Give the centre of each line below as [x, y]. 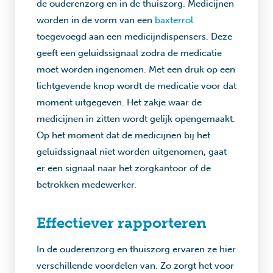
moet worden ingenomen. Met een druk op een [136, 69]
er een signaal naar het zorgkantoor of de [124, 168]
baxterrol [174, 20]
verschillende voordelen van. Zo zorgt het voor [135, 266]
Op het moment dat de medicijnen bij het [123, 135]
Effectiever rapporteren [122, 223]
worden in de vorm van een [96, 20]
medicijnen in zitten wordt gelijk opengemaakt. [136, 119]
